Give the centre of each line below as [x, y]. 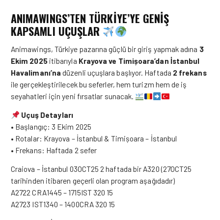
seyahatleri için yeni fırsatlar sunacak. [73, 96]
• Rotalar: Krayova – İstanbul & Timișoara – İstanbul [94, 138]
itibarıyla [63, 61]
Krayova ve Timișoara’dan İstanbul [139, 61]
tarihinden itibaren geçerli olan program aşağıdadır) [93, 180]
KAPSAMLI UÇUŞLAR [55, 31]
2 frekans [190, 72]
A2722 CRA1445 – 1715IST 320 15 [62, 192]
